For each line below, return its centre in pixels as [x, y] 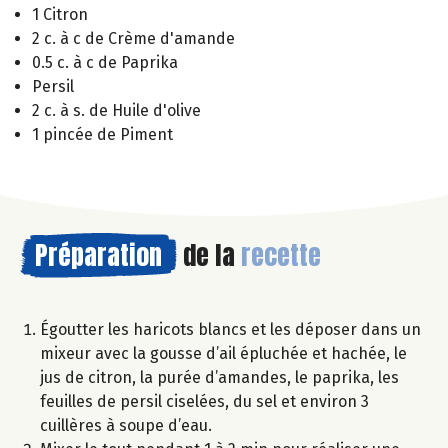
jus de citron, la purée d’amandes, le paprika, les [219, 378]
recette [281, 255]
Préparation [98, 255]
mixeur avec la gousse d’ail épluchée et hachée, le [223, 354]
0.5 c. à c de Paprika [105, 63]
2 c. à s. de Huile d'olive [116, 111]
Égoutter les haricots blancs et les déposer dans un [230, 330]
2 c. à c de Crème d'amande [133, 39]
